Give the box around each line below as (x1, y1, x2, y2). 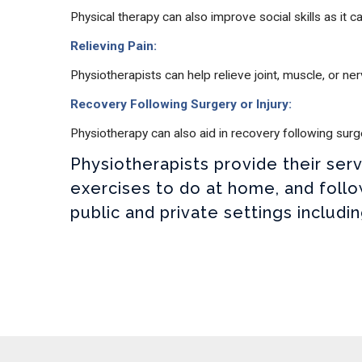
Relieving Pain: (70, 39, 157, 53)
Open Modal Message (19, 344, 149, 360)
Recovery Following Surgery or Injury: (70, 97, 292, 112)
